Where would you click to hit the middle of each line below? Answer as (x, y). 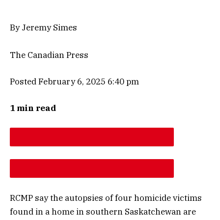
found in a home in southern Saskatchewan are (103, 211)
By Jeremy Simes (43, 27)
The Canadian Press (49, 55)
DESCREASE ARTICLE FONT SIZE (92, 156)
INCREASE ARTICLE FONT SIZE (92, 187)
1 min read (33, 108)
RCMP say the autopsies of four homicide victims (106, 198)
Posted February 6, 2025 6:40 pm (74, 81)
